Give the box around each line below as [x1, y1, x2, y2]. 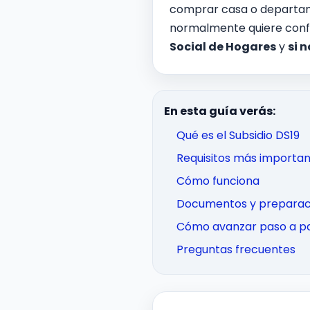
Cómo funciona [176, 173, 259, 189]
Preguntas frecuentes [176, 241, 295, 257]
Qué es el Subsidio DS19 [176, 127, 300, 143]
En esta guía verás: [164, 103, 275, 119]
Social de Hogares [170, 39, 276, 55]
